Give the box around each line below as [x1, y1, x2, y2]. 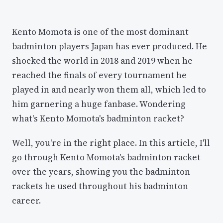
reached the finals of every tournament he [12, 69, 187, 82]
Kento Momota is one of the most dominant [12, 26, 189, 38]
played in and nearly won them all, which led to [12, 84, 206, 96]
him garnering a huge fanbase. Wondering [12, 98, 186, 111]
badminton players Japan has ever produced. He [12, 40, 207, 53]
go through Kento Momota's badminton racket [12, 151, 201, 163]
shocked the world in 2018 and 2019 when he [12, 55, 193, 67]
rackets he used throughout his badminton [12, 180, 188, 192]
